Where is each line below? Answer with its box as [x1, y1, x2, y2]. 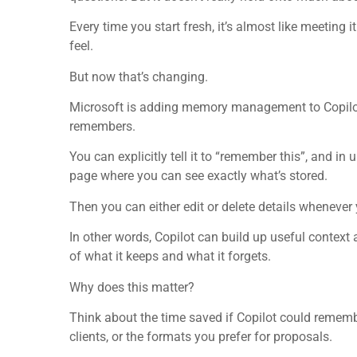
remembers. [69, 118, 135, 134]
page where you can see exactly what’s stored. [69, 168, 328, 184]
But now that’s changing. [69, 69, 208, 84]
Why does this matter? [69, 279, 194, 295]
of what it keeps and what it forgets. [69, 249, 271, 265]
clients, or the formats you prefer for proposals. [69, 328, 332, 344]
